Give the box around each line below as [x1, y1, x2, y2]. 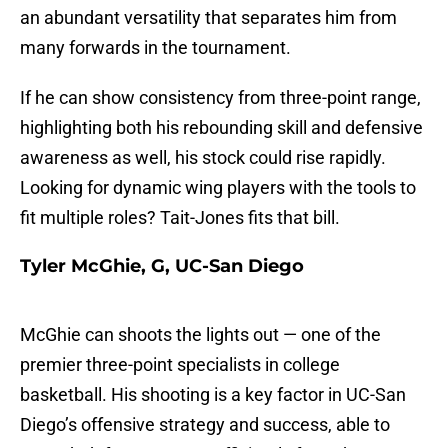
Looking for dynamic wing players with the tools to [20, 177, 416, 199]
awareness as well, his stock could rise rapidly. [20, 147, 386, 169]
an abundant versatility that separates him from [20, 7, 397, 29]
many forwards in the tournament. [20, 37, 291, 59]
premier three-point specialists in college [20, 354, 340, 376]
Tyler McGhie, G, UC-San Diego [20, 255, 304, 278]
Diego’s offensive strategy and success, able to [20, 414, 390, 436]
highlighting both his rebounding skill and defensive [20, 117, 423, 139]
